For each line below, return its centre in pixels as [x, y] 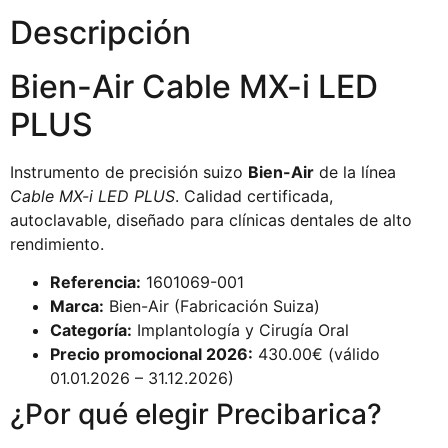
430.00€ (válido [316, 353]
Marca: [77, 305]
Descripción [100, 32]
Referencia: [95, 281]
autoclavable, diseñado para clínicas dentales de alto [211, 219]
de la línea [355, 171]
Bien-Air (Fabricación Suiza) [212, 305]
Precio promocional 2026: [151, 353]
